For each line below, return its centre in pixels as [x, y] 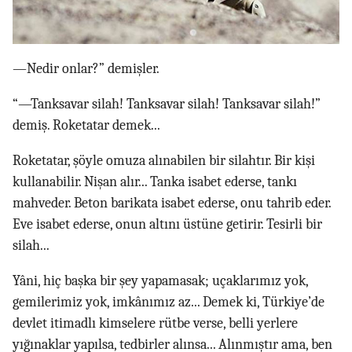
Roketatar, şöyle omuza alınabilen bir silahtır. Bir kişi [164, 161]
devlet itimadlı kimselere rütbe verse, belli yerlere [155, 324]
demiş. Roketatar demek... [86, 126]
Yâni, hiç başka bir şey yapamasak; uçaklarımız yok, [160, 281]
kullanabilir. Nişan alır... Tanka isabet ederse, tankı [155, 182]
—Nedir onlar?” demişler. [86, 69]
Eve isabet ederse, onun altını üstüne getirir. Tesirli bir [167, 225]
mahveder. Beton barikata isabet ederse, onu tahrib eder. [172, 203]
